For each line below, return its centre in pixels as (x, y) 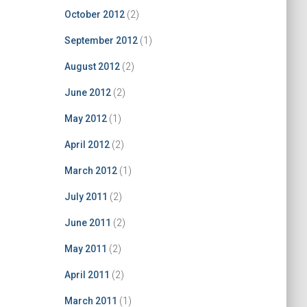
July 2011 (86, 197)
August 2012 (92, 66)
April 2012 (87, 145)
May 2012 (85, 119)
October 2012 (94, 14)
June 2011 (87, 223)
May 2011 (85, 249)
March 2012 (90, 171)
